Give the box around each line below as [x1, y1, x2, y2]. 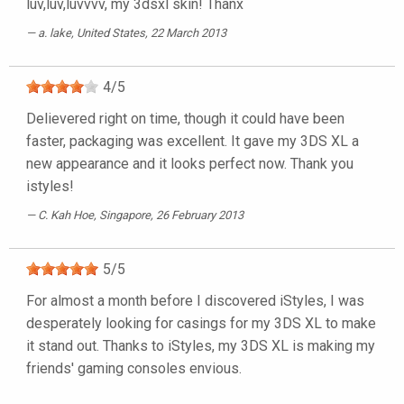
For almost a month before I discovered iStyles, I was [26, 292, 364, 310]
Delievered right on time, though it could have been [26, 110, 344, 128]
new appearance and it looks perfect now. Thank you [26, 155, 353, 173]
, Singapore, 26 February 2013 [94, 208, 243, 223]
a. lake [38, 26, 71, 41]
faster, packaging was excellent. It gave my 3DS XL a [26, 133, 359, 151]
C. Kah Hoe [38, 208, 94, 223]
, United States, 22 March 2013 [71, 26, 226, 41]
